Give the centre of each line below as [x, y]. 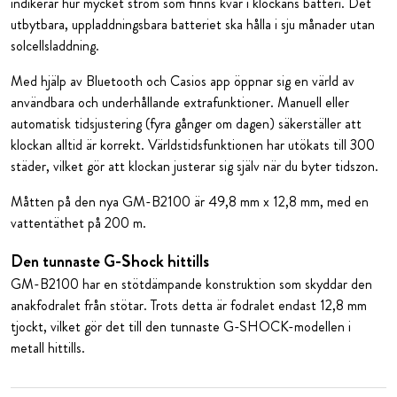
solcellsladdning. [57, 45]
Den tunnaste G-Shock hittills [110, 261]
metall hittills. [48, 347]
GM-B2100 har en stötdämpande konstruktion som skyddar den [191, 284]
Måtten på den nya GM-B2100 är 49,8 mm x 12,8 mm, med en [190, 201]
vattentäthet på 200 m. [78, 222]
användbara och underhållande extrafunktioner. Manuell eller [180, 102]
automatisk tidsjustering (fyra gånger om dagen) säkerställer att [186, 123]
